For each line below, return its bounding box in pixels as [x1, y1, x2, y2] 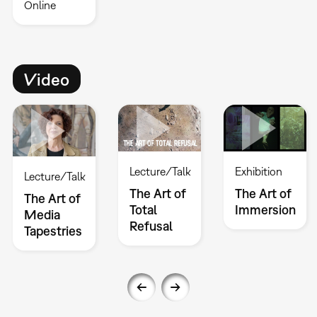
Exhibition [234, 164, 282, 178]
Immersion [234, 202, 296, 217]
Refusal [129, 218, 173, 234]
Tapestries [23, 224, 82, 239]
